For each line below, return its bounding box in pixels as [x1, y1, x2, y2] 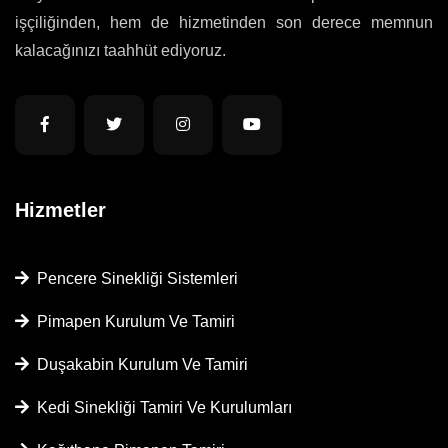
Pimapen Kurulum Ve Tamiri [29, 313, 235, 330]
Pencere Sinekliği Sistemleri [29, 270, 238, 287]
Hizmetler [15, 199, 106, 221]
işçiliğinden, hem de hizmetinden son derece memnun [15, 14, 433, 31]
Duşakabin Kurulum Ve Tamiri [29, 356, 248, 373]
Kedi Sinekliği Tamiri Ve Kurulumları [29, 399, 292, 416]
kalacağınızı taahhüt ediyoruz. [15, 42, 226, 59]
